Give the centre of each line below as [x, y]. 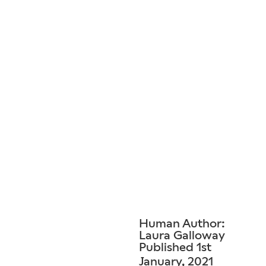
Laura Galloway [182, 235]
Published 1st [175, 247]
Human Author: [182, 223]
